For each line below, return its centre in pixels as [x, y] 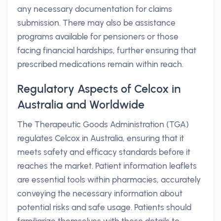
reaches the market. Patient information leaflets [107, 166]
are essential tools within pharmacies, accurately [109, 180]
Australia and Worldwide [81, 105]
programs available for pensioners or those [98, 37]
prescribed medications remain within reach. [100, 64]
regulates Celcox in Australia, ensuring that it [101, 138]
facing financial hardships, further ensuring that [107, 50]
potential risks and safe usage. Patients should [104, 207]
